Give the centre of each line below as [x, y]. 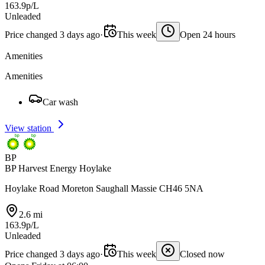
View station [29, 128]
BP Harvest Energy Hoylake [58, 168]
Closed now [202, 254]
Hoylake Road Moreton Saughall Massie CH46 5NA [104, 188]
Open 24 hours [208, 35]
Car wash [60, 102]
